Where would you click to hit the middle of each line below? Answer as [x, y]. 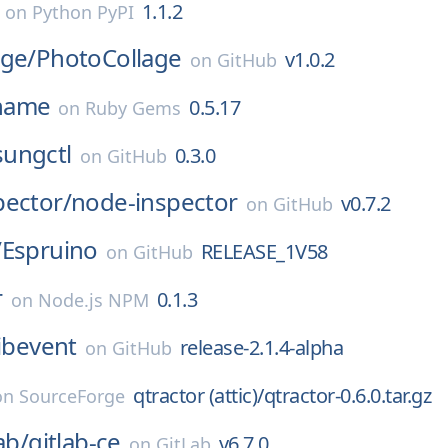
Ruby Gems [133, 108]
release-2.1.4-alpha [261, 347]
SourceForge [72, 396]
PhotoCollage [108, 57]
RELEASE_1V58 [264, 251]
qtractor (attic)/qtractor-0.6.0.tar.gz [282, 395]
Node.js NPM [93, 300]
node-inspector [154, 201]
